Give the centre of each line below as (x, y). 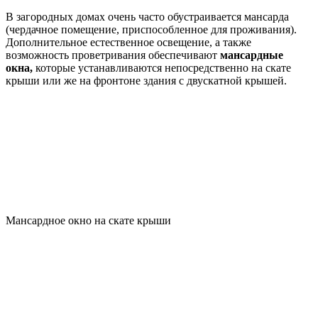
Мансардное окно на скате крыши (88, 221)
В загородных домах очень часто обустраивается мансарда (147, 17)
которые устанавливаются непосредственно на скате (163, 68)
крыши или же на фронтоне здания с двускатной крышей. (146, 81)
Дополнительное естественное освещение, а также (128, 43)
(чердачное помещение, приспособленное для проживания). (151, 30)
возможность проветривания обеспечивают (113, 55)
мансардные (252, 55)
